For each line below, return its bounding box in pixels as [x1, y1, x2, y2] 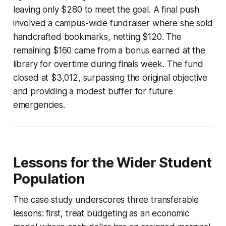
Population [13, 170, 85, 187]
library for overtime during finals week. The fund [13, 59, 203, 69]
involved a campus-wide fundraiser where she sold [13, 18, 213, 28]
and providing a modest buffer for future [13, 86, 173, 96]
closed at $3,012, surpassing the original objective [13, 72, 208, 83]
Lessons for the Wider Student [13, 154, 212, 171]
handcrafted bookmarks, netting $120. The [13, 31, 182, 42]
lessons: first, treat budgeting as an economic [13, 208, 189, 218]
